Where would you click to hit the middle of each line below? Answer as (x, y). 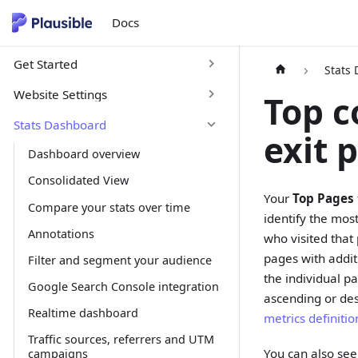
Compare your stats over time (109, 207)
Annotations (61, 233)
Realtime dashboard (83, 313)
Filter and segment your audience (119, 260)
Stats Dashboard (60, 124)
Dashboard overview (84, 154)
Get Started (45, 64)
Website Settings (60, 94)
